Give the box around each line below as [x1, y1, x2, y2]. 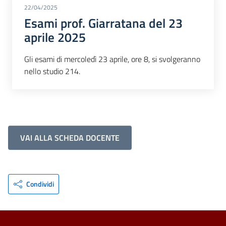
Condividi [26, 179, 54, 190]
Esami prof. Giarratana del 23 [24, 14, 183, 33]
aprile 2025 [24, 28, 86, 47]
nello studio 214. [24, 65, 80, 78]
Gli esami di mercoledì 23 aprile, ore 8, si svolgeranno [24, 53, 200, 66]
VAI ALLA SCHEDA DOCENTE [20, 132, 120, 144]
